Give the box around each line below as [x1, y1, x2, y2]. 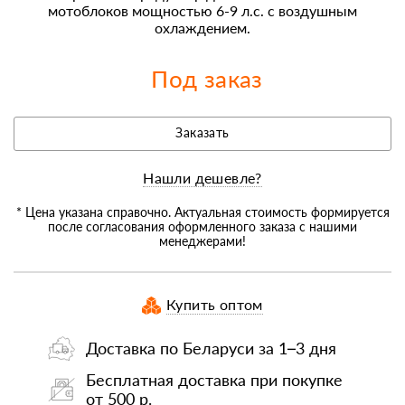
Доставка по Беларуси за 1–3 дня [86, 337, 336, 358]
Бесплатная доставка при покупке [86, 370, 343, 391]
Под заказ [151, 64, 263, 94]
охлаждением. [155, 19, 250, 37]
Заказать [183, 125, 230, 141]
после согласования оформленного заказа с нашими [48, 219, 357, 235]
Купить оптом [166, 296, 263, 314]
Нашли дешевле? [143, 169, 262, 187]
